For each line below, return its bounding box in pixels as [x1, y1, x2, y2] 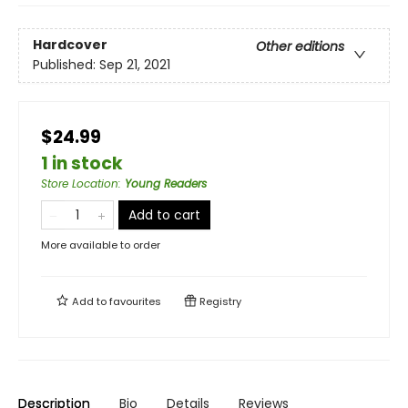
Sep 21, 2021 [99, 56, 170, 75]
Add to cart [128, 206, 200, 224]
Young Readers [125, 176, 207, 191]
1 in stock [41, 151, 123, 176]
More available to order [41, 238, 160, 252]
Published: [33, 56, 99, 75]
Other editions [256, 37, 344, 56]
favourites [109, 294, 161, 309]
